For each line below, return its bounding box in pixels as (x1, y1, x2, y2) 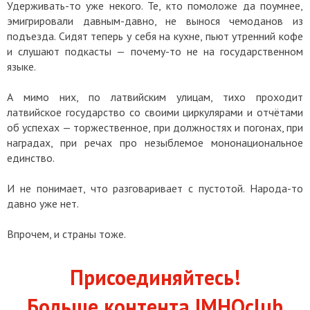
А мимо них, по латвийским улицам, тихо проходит (7, 89, 303, 104)
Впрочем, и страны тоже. (7, 226, 126, 241)
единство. (7, 150, 57, 165)
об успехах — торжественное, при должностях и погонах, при (7, 120, 303, 134)
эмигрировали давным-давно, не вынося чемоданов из (7, 13, 303, 28)
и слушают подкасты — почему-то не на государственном (7, 44, 303, 58)
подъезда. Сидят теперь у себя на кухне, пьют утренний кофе (7, 28, 303, 43)
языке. (7, 59, 38, 73)
